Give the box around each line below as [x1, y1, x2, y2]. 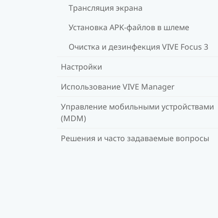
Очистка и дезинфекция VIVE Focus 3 [69, 41, 208, 52]
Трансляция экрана [69, 2, 143, 13]
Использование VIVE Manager [61, 81, 175, 92]
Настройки [61, 61, 102, 72]
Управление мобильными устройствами [61, 101, 214, 112]
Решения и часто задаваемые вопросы [61, 132, 209, 144]
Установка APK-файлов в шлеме [69, 21, 189, 33]
